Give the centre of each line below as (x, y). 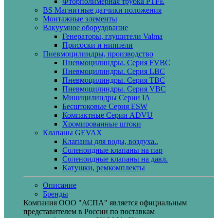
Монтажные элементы (80, 19)
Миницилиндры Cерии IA (106, 98)
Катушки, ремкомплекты (104, 168)
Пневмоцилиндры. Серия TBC (114, 80)
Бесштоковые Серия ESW (105, 106)
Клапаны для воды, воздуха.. (110, 141)
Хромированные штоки (102, 124)
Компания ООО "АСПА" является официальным (105, 203)
